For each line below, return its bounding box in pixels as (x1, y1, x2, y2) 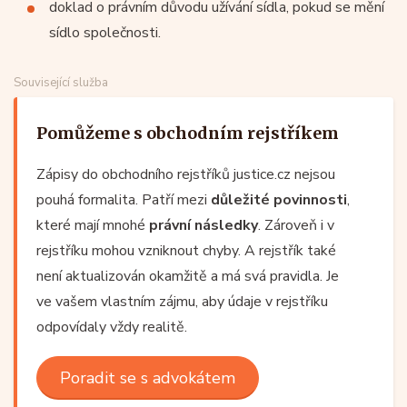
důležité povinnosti (211, 189, 347, 210)
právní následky (149, 214, 258, 235)
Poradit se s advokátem (60, 366, 235, 389)
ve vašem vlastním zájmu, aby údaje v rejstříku (36, 291, 328, 312)
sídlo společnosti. (49, 22, 161, 43)
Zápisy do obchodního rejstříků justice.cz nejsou (36, 164, 335, 184)
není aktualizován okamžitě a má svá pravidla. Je (36, 265, 339, 286)
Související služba (14, 74, 108, 91)
